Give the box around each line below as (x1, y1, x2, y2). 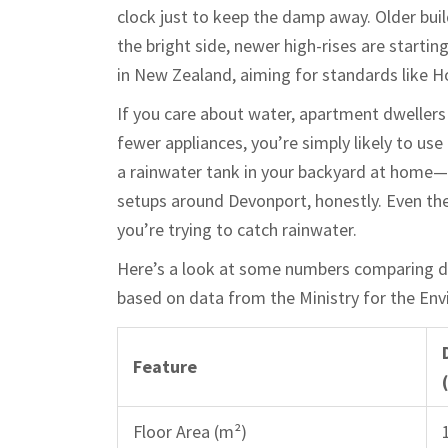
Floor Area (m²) (133, 419, 247, 443)
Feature (133, 354, 197, 378)
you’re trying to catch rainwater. (117, 217, 357, 241)
